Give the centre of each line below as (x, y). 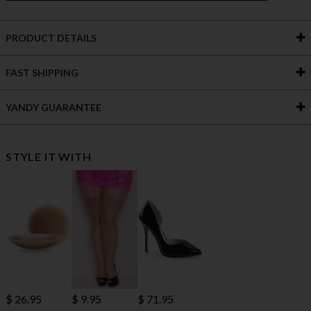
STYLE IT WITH (49, 157)
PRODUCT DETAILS (51, 38)
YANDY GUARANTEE (53, 108)
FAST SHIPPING (42, 73)
